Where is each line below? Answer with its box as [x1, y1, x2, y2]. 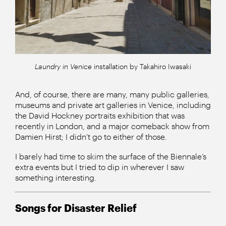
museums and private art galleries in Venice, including [15, 100, 211, 109]
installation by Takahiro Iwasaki [92, 62, 191, 71]
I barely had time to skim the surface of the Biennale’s [15, 151, 206, 161]
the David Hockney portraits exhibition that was [15, 110, 185, 120]
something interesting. [15, 173, 96, 182]
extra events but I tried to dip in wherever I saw [15, 162, 184, 172]
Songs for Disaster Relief [15, 202, 137, 214]
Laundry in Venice [35, 62, 92, 71]
